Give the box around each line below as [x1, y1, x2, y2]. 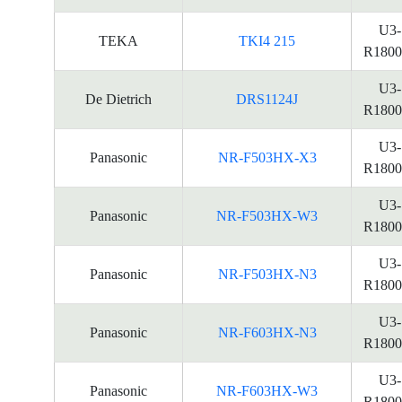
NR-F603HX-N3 [217, 325, 317, 340]
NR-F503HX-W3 [216, 208, 318, 223]
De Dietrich [85, 92, 152, 107]
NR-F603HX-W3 [216, 383, 318, 398]
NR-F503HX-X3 [217, 150, 317, 165]
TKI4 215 [239, 33, 295, 48]
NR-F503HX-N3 [217, 267, 317, 282]
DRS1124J [236, 92, 298, 107]
